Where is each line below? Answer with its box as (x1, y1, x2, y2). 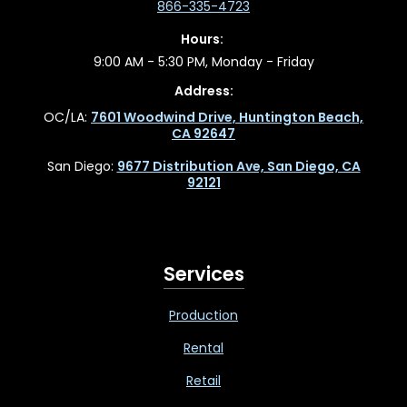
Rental (184, 339, 223, 358)
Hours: (181, 30, 226, 49)
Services (163, 261, 244, 288)
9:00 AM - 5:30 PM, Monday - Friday (93, 53, 314, 72)
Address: (174, 82, 233, 101)
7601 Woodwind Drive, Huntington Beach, (91, 108, 363, 127)
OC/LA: (44, 108, 91, 127)
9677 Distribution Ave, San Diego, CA (116, 157, 361, 176)
